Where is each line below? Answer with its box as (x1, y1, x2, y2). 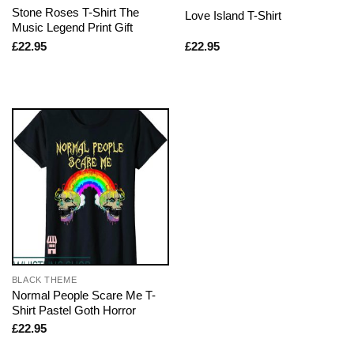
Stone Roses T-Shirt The (11, 6, 139, 20)
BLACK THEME (11, 274, 77, 284)
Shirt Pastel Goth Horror (11, 303, 136, 317)
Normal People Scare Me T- (11, 288, 156, 302)
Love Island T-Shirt (184, 8, 281, 22)
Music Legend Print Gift (11, 21, 133, 35)
